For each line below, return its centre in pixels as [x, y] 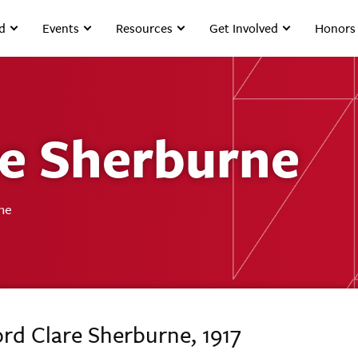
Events [61, 28]
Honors [336, 28]
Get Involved [244, 28]
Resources [145, 28]
